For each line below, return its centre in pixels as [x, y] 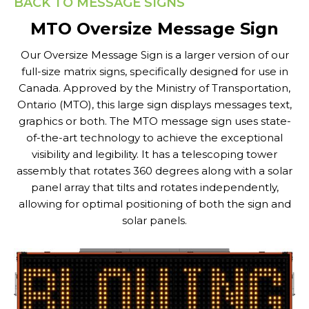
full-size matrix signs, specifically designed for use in [154, 71]
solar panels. [154, 220]
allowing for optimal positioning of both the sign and [154, 204]
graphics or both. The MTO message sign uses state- [154, 121]
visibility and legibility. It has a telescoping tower [154, 154]
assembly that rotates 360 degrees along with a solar [154, 171]
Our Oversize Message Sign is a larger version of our [154, 55]
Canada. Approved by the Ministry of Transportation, [154, 88]
